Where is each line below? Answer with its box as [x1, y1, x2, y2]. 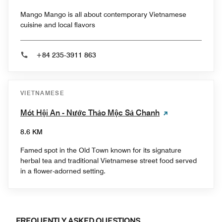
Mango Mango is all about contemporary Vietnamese [20, 10, 186, 18]
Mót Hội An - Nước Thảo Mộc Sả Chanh [20, 108, 160, 117]
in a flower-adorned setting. [20, 166, 106, 175]
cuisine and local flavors [20, 20, 95, 29]
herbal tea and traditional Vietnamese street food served [20, 156, 197, 165]
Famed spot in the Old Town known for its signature [20, 146, 181, 154]
